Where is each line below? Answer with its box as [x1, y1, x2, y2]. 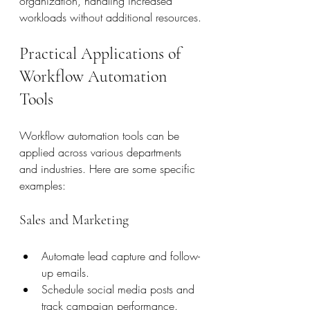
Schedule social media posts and [42, 281, 198, 297]
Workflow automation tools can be [19, 127, 183, 143]
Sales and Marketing [19, 211, 129, 228]
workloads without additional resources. [19, 9, 201, 25]
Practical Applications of [19, 43, 185, 64]
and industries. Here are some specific [19, 161, 199, 176]
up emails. [42, 264, 89, 280]
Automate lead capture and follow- [42, 248, 200, 264]
